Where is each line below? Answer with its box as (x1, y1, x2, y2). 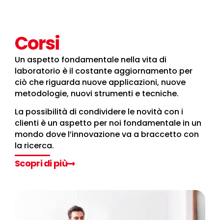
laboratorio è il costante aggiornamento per (15, 65, 192, 77)
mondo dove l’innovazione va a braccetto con (15, 129, 199, 140)
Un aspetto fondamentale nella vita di (15, 54, 166, 65)
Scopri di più (15, 157, 67, 170)
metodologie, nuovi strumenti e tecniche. (15, 87, 179, 99)
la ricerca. (15, 140, 54, 151)
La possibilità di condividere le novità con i (15, 106, 183, 117)
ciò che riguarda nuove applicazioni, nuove (15, 76, 186, 88)
